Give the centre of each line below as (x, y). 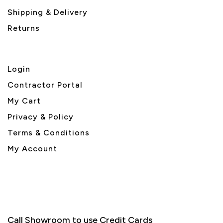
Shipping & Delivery (48, 12)
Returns (24, 28)
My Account (32, 148)
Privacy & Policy (41, 116)
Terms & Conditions (49, 132)
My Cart (24, 101)
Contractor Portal (45, 85)
